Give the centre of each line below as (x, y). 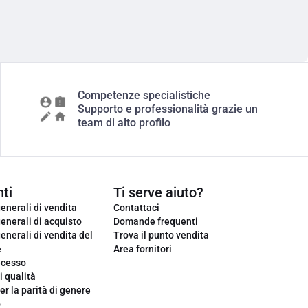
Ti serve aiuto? (158, 192)
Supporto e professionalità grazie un (167, 109)
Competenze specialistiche (144, 95)
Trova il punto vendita (161, 235)
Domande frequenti (156, 221)
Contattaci (136, 208)
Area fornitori (143, 249)
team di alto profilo (124, 123)
